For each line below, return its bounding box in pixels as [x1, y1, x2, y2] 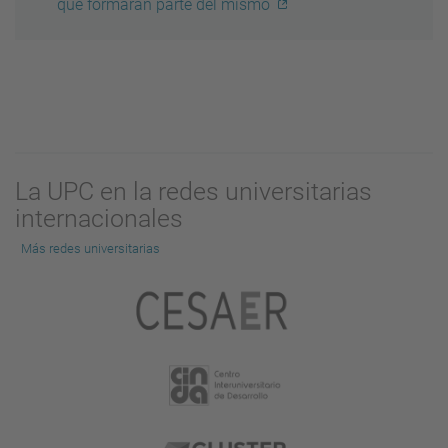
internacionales [15, 203, 183, 233]
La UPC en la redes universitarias [15, 176, 372, 206]
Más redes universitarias [21, 240, 160, 256]
